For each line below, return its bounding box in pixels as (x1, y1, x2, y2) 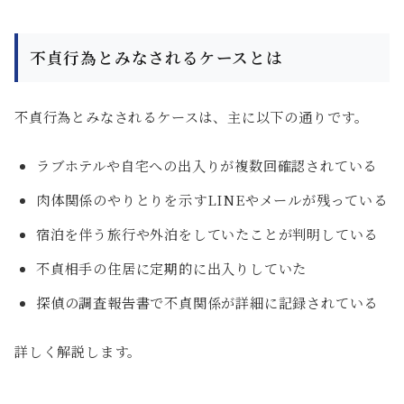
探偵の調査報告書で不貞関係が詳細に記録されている (36, 293, 379, 313)
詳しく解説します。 (14, 342, 142, 362)
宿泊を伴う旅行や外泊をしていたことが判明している (36, 225, 379, 244)
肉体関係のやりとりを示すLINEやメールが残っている (36, 190, 388, 210)
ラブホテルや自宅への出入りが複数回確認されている (36, 156, 378, 176)
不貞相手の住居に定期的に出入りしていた (36, 259, 308, 279)
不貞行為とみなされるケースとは (29, 46, 283, 69)
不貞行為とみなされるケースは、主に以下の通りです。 (14, 107, 369, 127)
